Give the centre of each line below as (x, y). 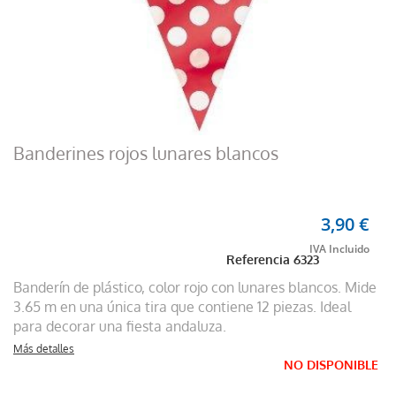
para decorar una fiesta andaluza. (120, 327)
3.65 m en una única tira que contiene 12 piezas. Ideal (182, 307)
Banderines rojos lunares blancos (146, 154)
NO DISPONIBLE (331, 366)
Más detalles (44, 349)
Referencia (260, 260)
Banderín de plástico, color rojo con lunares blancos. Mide (195, 288)
